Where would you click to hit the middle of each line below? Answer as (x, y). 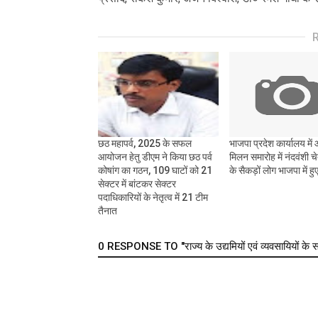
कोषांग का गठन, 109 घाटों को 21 (155, 171)
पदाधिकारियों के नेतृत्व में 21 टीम (153, 198)
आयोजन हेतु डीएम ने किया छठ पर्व (155, 157)
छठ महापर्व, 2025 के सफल (145, 144)
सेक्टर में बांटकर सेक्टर (137, 184)
